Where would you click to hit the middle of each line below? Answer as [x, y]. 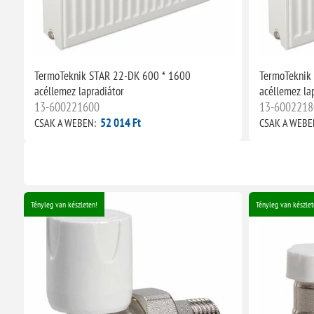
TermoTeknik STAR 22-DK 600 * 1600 [112, 76]
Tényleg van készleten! [64, 205]
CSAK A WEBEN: [65, 123]
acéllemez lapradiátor [79, 91]
